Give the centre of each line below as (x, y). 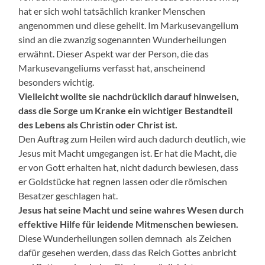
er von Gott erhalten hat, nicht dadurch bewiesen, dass (129, 167)
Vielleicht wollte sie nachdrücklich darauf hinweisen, (129, 96)
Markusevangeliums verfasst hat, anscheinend (112, 68)
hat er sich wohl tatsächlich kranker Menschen (112, 11)
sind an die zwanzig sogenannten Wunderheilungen (123, 40)
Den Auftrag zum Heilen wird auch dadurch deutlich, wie (132, 139)
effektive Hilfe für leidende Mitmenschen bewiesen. (129, 224)
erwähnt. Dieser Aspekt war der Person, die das (114, 54)
